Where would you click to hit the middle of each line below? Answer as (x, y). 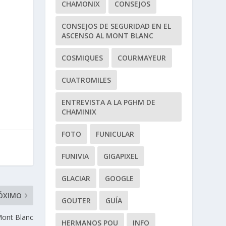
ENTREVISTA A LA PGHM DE (109, 102)
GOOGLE (120, 179)
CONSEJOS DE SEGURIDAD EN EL (117, 26)
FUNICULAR (115, 134)
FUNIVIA (75, 156)
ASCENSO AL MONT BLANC (108, 36)
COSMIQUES (82, 58)
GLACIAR (76, 179)
